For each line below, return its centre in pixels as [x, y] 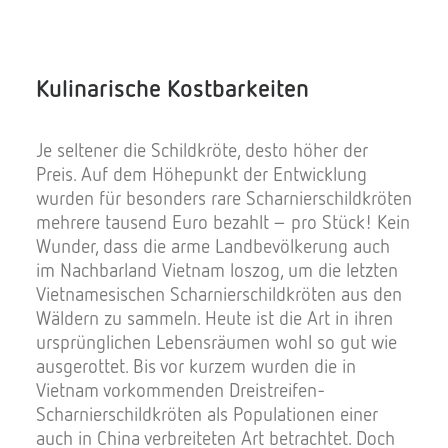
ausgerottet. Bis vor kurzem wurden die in [196, 365]
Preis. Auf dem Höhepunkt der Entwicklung [201, 173]
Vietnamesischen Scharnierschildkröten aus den [219, 293]
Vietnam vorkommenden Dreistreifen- [180, 389]
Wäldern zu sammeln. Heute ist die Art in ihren [214, 317]
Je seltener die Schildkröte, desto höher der [202, 149]
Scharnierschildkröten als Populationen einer [207, 413]
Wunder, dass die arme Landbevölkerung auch [213, 245]
